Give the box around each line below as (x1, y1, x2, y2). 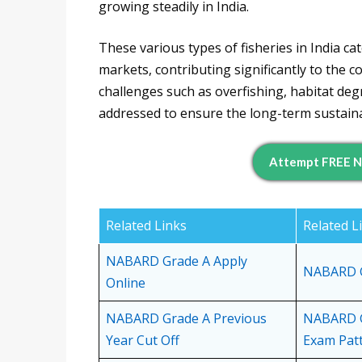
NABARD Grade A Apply (106, 252, 247, 271)
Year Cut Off (106, 331, 179, 350)
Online (106, 274, 145, 293)
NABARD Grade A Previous (106, 309, 267, 328)
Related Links (106, 217, 187, 235)
